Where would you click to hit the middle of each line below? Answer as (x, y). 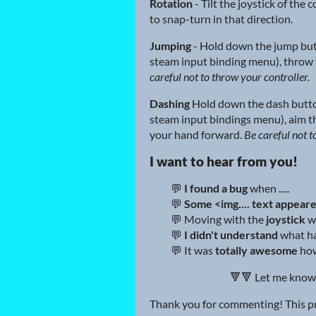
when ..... (269, 188)
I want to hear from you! (224, 162)
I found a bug (216, 188)
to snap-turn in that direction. (222, 19)
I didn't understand (231, 235)
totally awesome (256, 250)
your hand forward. (197, 135)
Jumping (170, 46)
